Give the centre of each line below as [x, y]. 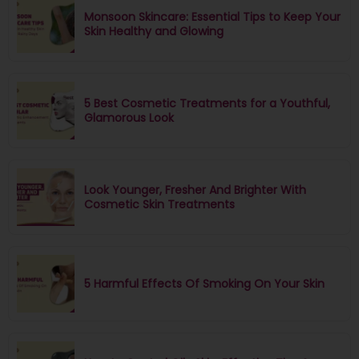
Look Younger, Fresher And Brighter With [195, 190]
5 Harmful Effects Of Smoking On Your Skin [204, 283]
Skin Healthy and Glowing [154, 31]
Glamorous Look [129, 117]
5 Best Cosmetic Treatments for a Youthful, [207, 103]
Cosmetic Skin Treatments [159, 204]
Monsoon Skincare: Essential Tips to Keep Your [212, 16]
